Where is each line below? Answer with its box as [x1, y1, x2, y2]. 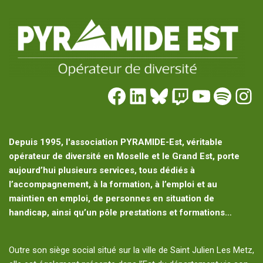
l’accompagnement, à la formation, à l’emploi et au [9, 179, 217, 190]
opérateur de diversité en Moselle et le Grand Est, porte [9, 151, 240, 162]
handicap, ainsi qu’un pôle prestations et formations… [9, 207, 232, 218]
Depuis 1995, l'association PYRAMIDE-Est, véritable [9, 137, 222, 148]
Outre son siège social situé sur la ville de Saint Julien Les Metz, [9, 245, 254, 256]
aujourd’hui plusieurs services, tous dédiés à [9, 165, 195, 176]
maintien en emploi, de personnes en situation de [9, 193, 214, 204]
